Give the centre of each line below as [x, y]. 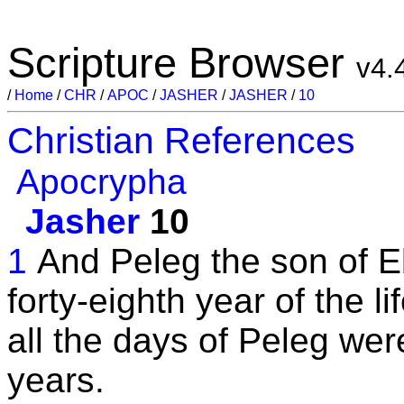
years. [56, 380]
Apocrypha [101, 182]
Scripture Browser [182, 63]
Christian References [181, 141]
